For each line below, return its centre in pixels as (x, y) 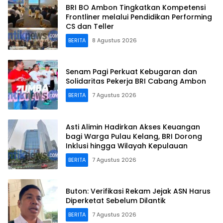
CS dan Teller (90, 26)
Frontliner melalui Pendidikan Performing (139, 17)
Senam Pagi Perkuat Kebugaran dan (131, 72)
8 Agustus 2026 (114, 40)
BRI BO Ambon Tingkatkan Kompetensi (136, 7)
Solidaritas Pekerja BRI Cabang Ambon (136, 81)
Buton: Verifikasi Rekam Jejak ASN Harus (138, 191)
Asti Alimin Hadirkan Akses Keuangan (133, 127)
